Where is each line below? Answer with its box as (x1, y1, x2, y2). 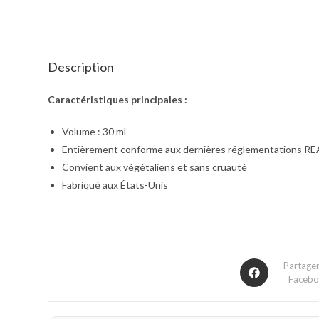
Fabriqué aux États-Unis (62, 179, 169, 191)
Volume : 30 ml (62, 125, 127, 137)
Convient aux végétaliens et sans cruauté (62, 161, 248, 173)
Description (48, 59, 115, 75)
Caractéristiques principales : (48, 93, 188, 105)
